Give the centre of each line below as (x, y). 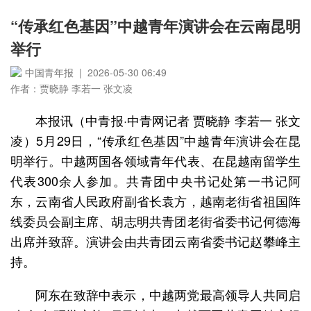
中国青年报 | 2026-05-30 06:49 (96, 72)
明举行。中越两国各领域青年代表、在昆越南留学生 (155, 160)
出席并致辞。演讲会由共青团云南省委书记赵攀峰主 (155, 241)
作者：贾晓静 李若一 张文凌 (72, 88)
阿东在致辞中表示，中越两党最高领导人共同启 (168, 294)
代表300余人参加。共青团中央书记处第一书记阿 (155, 180)
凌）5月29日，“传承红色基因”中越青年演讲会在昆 (155, 140)
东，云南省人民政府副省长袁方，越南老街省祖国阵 (155, 201)
